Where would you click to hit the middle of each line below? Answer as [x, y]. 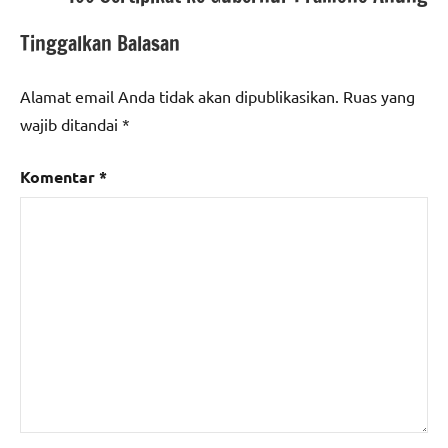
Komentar [59, 176]
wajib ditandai [71, 123]
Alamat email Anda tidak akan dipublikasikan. [179, 95]
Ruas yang [379, 95]
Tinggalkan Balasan [100, 43]
